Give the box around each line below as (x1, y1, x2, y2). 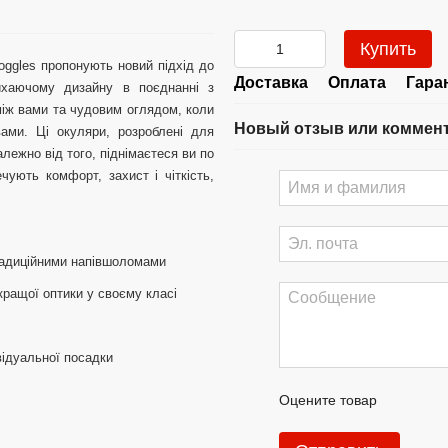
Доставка (234, 74, 308, 91)
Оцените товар (279, 392, 377, 408)
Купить (360, 39, 416, 59)
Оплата (328, 74, 386, 91)
